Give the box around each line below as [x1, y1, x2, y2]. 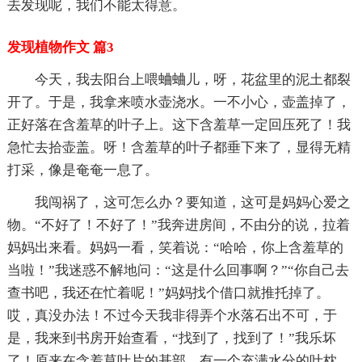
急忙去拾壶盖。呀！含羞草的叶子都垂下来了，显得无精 [6, 139, 351, 155]
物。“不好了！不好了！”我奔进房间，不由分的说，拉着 [6, 217, 350, 233]
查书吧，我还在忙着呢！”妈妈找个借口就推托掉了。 [6, 284, 330, 301]
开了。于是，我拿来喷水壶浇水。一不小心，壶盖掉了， [6, 94, 351, 110]
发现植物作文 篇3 [6, 39, 114, 55]
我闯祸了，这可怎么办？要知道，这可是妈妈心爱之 [34, 194, 351, 210]
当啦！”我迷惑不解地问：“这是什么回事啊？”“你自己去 [6, 262, 349, 278]
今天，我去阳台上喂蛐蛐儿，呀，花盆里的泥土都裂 [34, 71, 351, 87]
